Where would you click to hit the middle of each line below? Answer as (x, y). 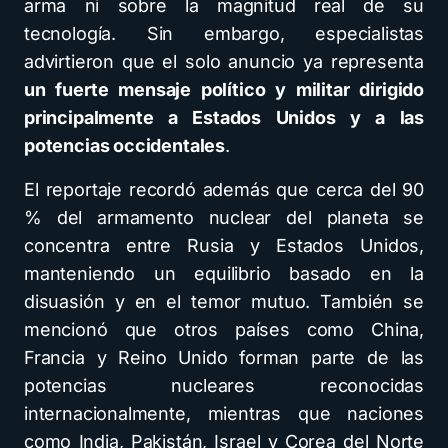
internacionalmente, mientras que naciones (224, 413)
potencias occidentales (125, 145)
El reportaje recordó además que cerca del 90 (224, 189)
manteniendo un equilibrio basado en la (224, 273)
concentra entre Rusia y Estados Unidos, (224, 245)
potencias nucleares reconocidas (224, 385)
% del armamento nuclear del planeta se (224, 217)
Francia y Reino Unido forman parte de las (224, 357)
